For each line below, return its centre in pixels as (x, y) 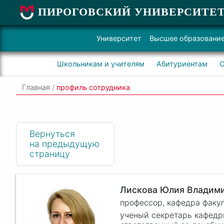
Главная (36, 87)
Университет (119, 38)
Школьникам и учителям (100, 64)
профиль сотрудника (93, 87)
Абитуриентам (182, 64)
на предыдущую (64, 143)
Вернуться (52, 133)
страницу (49, 153)
